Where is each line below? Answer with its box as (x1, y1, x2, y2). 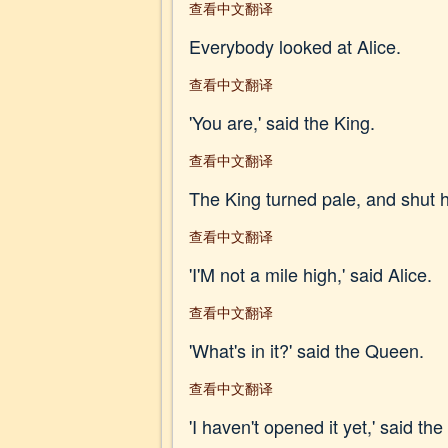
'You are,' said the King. (189, 109, 376, 135)
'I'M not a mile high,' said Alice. (189, 261, 433, 287)
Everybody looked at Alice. (189, 33, 402, 59)
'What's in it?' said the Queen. (189, 337, 425, 363)
